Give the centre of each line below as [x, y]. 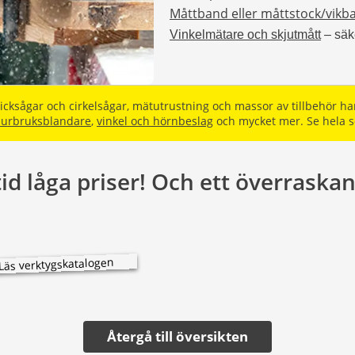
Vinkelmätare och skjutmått [245, 34]
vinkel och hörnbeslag [155, 120]
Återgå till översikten [177, 336]
